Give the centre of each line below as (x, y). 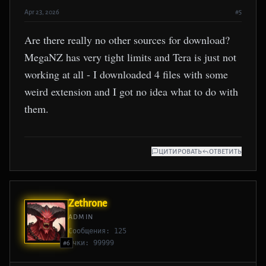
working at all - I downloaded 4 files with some (126, 74)
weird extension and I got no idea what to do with (131, 91)
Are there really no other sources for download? (127, 39)
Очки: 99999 (91, 243)
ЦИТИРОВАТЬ (180, 151)
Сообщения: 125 (97, 231)
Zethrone (88, 203)
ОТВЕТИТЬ (225, 151)
